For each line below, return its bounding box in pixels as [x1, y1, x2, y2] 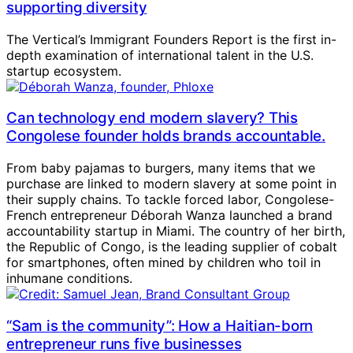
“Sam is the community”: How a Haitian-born [6, 316, 314, 335]
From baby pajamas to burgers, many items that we [6, 160, 315, 176]
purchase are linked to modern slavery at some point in [6, 176, 336, 192]
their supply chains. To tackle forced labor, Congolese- [6, 191, 334, 208]
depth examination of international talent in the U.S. [6, 46, 314, 63]
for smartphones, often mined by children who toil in [6, 255, 321, 271]
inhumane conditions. [6, 270, 152, 287]
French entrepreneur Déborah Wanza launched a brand [6, 207, 333, 224]
